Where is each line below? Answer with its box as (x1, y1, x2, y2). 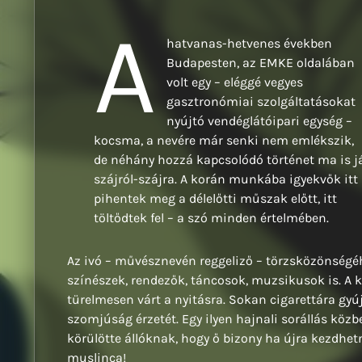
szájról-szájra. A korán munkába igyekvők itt (93, 171, 358, 187)
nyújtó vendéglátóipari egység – (166, 113, 353, 129)
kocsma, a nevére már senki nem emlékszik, (93, 133, 354, 149)
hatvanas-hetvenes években (166, 36, 333, 52)
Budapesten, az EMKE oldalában (166, 55, 356, 71)
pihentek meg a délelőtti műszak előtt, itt (93, 191, 337, 207)
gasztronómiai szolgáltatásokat (166, 94, 356, 110)
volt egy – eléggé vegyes (166, 74, 304, 90)
